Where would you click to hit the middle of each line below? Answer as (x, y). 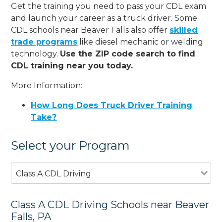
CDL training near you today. (72, 65)
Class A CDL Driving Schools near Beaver (110, 204)
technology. (36, 54)
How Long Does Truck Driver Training (112, 105)
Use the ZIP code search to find (128, 54)
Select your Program (71, 145)
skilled (184, 30)
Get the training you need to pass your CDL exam (109, 6)
